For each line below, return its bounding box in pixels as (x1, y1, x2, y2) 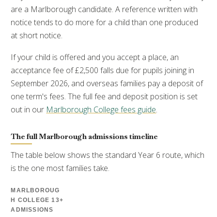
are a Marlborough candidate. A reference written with (11, 4, 198, 15)
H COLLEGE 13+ (11, 197, 63, 204)
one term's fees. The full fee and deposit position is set (11, 91, 198, 102)
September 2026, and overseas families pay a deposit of (11, 77, 203, 89)
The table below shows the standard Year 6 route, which (11, 149, 205, 160)
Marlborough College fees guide (46, 104, 156, 115)
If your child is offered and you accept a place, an (11, 51, 179, 62)
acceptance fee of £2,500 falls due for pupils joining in (11, 64, 195, 76)
